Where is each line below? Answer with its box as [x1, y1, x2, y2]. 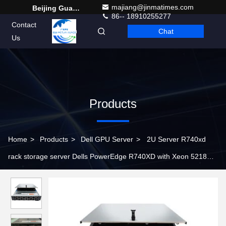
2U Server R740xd [147, 135, 206, 143]
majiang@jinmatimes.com [111, 3, 194, 11]
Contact [12, 21, 36, 29]
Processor [8, 169, 40, 178]
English [56, 28, 77, 35]
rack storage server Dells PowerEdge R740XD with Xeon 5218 [8, 152, 207, 160]
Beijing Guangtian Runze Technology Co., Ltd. [73, 4, 80, 12]
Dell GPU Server [81, 135, 133, 143]
